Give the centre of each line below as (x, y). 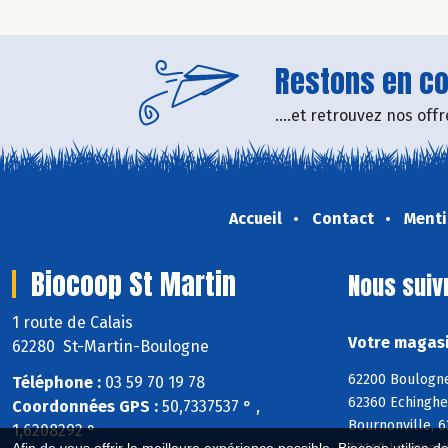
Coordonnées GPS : (85, 407)
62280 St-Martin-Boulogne (110, 346)
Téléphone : (56, 383)
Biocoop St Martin (133, 283)
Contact (342, 218)
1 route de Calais (74, 322)
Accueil (255, 218)
